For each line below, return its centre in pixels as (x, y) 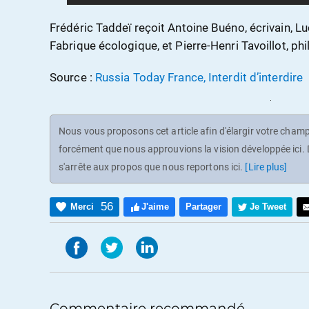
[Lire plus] (266, 167)
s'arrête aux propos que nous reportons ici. (152, 167)
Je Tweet (268, 206)
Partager (203, 206)
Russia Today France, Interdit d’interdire (199, 78)
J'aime (155, 206)
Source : (72, 78)
